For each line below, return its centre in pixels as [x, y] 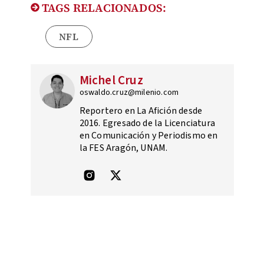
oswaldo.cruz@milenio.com [129, 92]
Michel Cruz [111, 80]
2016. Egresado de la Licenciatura [147, 123]
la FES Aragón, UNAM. [123, 148]
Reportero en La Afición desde [141, 110]
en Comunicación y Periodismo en [148, 135]
